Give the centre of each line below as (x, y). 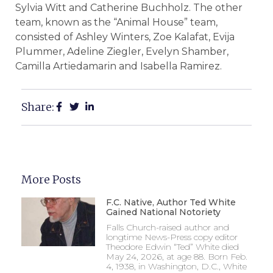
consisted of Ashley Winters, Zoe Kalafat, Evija (125, 37)
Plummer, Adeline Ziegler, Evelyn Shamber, (122, 52)
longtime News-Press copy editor (172, 237)
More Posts (51, 179)
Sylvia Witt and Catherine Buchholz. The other (129, 8)
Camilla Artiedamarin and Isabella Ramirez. (119, 66)
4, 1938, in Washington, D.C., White (176, 266)
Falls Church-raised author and (167, 227)
